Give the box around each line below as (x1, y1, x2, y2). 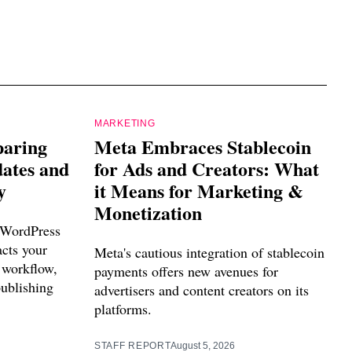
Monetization (94, 199, 202, 227)
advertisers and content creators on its (94, 280, 309, 300)
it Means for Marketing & (94, 177, 303, 205)
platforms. (94, 299, 152, 319)
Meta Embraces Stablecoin (94, 133, 311, 161)
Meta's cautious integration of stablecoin (94, 243, 324, 262)
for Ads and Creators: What (94, 155, 319, 183)
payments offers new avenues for (94, 262, 278, 281)
